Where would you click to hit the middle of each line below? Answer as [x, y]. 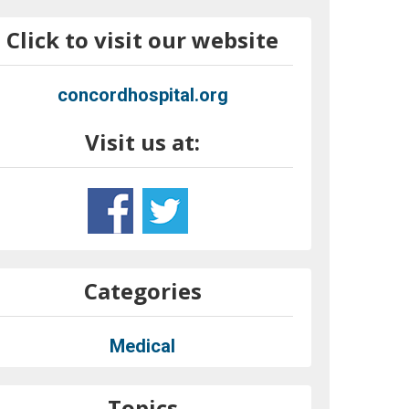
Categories [142, 290]
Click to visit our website [143, 39]
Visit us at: [143, 142]
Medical [143, 346]
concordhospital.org [142, 94]
